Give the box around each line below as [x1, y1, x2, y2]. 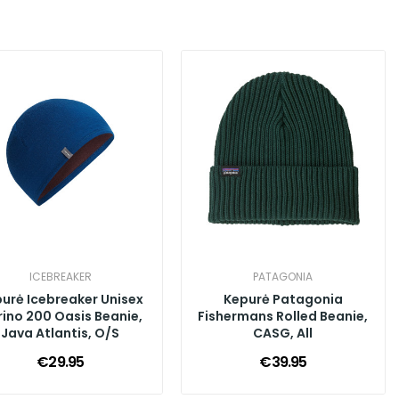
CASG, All [253, 323, 313, 342]
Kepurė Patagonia [223, 289, 343, 308]
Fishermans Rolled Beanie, [198, 306, 369, 325]
